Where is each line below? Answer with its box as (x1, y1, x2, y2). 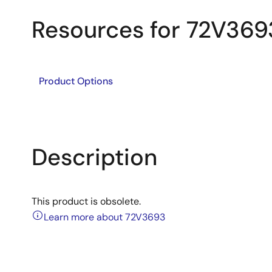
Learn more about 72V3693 (44, 211, 165, 223)
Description (32, 142, 157, 172)
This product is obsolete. (32, 195, 141, 208)
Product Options (39, 75, 113, 87)
